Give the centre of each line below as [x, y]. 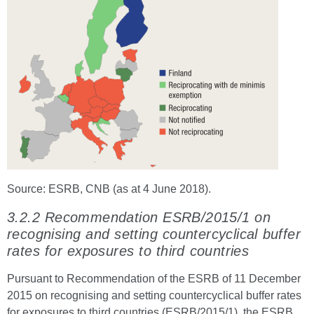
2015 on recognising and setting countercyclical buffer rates [154, 295]
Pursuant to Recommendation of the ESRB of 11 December [154, 279]
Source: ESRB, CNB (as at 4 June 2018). [109, 189]
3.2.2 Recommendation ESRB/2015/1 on [139, 217]
